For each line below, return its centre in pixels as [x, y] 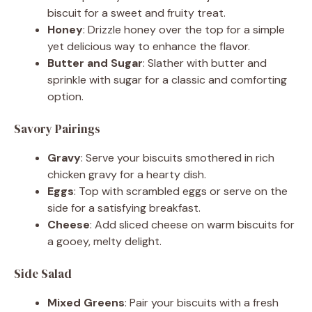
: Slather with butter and [205, 63]
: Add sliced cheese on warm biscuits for [192, 224]
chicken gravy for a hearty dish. [127, 174]
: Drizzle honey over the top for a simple [184, 29]
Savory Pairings [57, 128]
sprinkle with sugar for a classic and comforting [167, 79]
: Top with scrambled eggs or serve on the [181, 191]
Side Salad [43, 273]
